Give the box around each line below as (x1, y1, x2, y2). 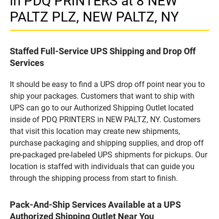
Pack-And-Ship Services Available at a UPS (10, 199, 181, 210)
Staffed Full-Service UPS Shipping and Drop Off (10, 45, 196, 56)
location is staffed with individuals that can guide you (10, 161, 195, 171)
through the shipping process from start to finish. (10, 173, 178, 183)
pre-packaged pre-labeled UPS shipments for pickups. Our (10, 150, 207, 159)
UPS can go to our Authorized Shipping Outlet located (10, 103, 194, 112)
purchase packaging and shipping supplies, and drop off (10, 138, 204, 148)
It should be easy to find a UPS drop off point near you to (10, 79, 205, 89)
